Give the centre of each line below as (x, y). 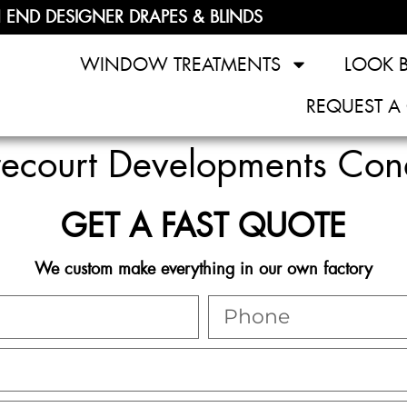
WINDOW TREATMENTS (181, 65)
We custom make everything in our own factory (203, 269)
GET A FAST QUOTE (203, 226)
